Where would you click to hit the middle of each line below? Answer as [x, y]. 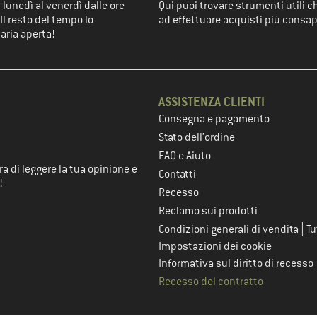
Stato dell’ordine [197, 137]
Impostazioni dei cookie [215, 246]
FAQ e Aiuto [185, 156]
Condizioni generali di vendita [230, 229]
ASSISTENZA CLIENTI [212, 102]
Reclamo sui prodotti [208, 211]
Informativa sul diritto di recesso [236, 263]
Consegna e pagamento [214, 119]
